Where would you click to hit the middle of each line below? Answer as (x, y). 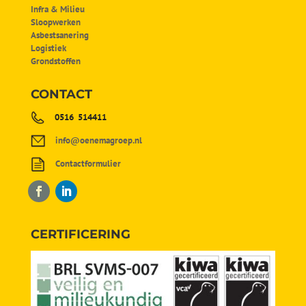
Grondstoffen (55, 61)
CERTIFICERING (80, 234)
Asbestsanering (59, 35)
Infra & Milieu (57, 9)
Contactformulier (88, 163)
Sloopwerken (55, 22)
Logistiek (48, 48)
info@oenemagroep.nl (98, 140)
